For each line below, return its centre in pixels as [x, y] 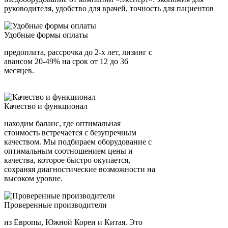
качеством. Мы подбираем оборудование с [78, 142]
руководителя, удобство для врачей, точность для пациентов [109, 9]
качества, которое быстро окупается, [67, 160]
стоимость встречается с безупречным [70, 133]
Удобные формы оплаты [46, 35]
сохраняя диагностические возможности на [80, 169]
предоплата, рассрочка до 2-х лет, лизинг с [78, 52]
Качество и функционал [46, 106]
